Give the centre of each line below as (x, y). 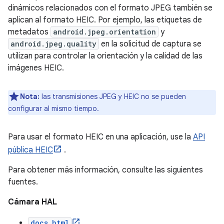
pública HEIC (30, 150)
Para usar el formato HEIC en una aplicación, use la (100, 137)
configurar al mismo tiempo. (53, 108)
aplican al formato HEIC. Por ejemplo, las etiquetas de (105, 20)
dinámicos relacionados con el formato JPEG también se (110, 8)
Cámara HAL (32, 202)
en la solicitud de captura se (150, 44)
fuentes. (23, 182)
